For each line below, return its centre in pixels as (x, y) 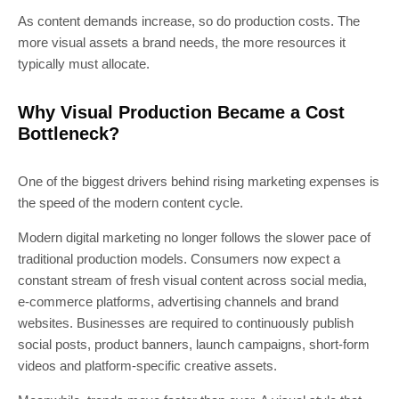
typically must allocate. (84, 63)
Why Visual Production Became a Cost (181, 112)
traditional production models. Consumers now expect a (179, 258)
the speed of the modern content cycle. (130, 202)
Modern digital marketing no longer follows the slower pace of (194, 237)
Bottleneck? (69, 133)
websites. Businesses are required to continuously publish (186, 322)
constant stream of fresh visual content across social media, (192, 280)
